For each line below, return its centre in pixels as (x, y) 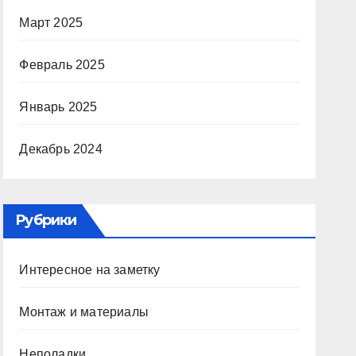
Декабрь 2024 (61, 149)
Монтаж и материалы (84, 312)
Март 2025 (51, 23)
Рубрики (46, 220)
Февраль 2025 (62, 65)
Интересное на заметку (90, 270)
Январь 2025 (58, 107)
